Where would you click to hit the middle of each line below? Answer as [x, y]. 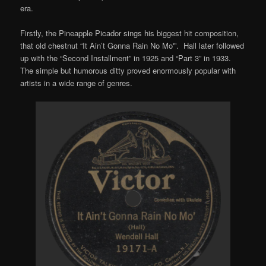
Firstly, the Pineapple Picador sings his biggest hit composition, [130, 33]
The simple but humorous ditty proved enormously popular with [128, 70]
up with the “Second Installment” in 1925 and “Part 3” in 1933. [127, 58]
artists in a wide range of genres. [77, 83]
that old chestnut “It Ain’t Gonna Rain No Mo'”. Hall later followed [132, 45]
